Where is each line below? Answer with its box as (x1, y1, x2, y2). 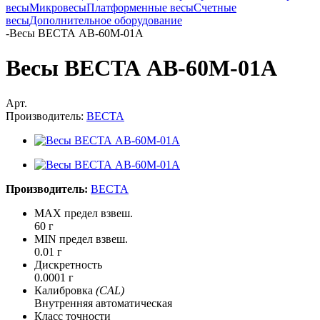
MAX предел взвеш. (34, 206, 133, 219)
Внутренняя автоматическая (34, 296, 172, 309)
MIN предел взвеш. (34, 232, 128, 245)
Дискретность (34, 258, 102, 271)
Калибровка (34, 284, 96, 296)
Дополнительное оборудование (29, 14, 182, 26)
